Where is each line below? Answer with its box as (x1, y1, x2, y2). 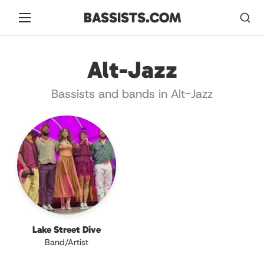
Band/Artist (45, 236, 88, 248)
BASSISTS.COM (83, 9, 181, 26)
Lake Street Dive (32, 224, 101, 235)
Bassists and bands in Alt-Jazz (51, 86, 213, 101)
